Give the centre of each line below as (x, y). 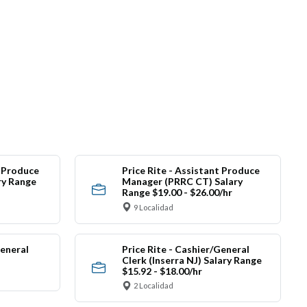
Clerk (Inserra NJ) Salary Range (192, 260)
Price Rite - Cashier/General (185, 249)
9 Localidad (153, 207)
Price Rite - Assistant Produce (191, 171)
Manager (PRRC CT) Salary (182, 182)
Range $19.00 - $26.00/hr (177, 193)
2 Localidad (153, 286)
